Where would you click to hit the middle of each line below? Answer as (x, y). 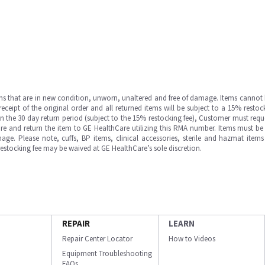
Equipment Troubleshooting (107, 253)
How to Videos (192, 239)
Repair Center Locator (97, 239)
